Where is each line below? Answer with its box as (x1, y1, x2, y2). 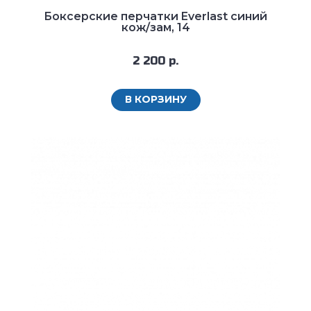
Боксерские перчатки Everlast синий (44, 10, 267, 24)
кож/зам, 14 (121, 21, 190, 35)
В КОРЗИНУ (124, 93, 187, 106)
